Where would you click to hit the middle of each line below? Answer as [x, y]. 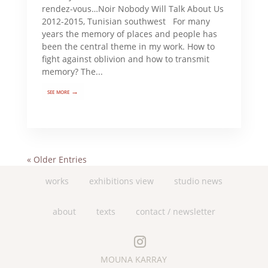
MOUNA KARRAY [134, 259]
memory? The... [72, 71]
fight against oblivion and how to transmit [125, 59]
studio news [198, 181]
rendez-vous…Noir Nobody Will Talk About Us [133, 8]
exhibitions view [121, 181]
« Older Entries [57, 159]
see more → [63, 91]
